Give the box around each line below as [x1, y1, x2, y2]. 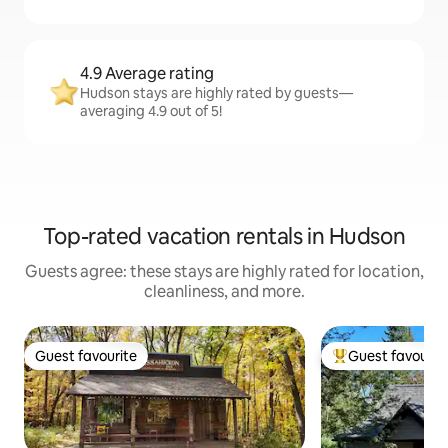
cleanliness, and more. [143, 281, 305, 302]
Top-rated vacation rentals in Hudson [42, 222, 406, 251]
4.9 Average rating [80, 63, 214, 84]
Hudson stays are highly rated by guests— [80, 84, 353, 102]
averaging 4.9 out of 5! [80, 102, 222, 120]
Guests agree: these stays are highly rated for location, [24, 261, 424, 282]
